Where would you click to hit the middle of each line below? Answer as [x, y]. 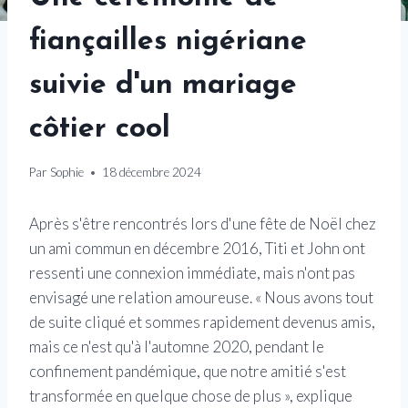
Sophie [67, 173]
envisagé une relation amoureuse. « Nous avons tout [201, 298]
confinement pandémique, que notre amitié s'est [188, 372]
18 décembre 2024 [152, 173]
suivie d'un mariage [163, 85]
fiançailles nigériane [168, 41]
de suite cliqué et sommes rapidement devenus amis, [202, 322]
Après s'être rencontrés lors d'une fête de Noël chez [203, 224]
